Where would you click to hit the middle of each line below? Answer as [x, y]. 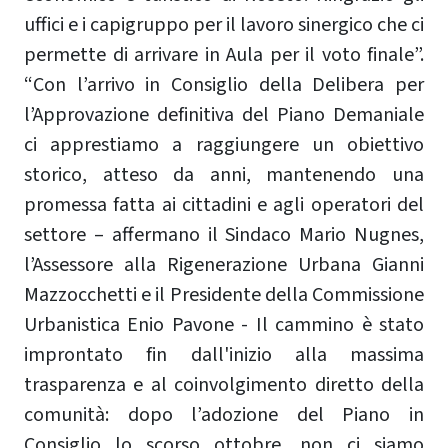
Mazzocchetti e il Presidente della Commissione [224, 294]
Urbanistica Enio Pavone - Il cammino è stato [224, 324]
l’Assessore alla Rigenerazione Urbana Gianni [224, 264]
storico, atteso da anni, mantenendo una [224, 174]
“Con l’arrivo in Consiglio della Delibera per [224, 84]
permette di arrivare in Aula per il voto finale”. [224, 54]
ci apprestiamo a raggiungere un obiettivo [224, 144]
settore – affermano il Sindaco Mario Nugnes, [224, 234]
